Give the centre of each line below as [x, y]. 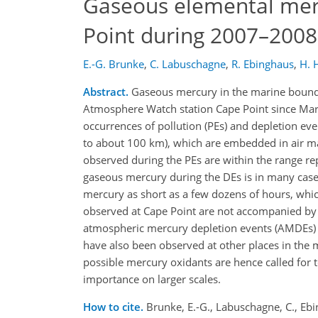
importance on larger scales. [152, 279]
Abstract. [106, 92]
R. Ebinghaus [263, 64]
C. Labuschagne [188, 64]
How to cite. [115, 307]
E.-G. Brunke [114, 64]
